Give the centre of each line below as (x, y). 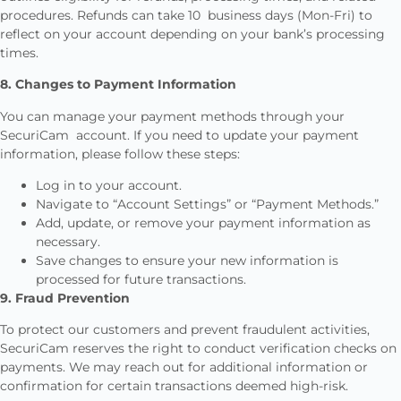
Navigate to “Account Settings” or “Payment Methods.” (207, 205)
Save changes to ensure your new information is (187, 261)
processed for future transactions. (141, 280)
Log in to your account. (109, 186)
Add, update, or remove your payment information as (203, 223)
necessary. (68, 242)
